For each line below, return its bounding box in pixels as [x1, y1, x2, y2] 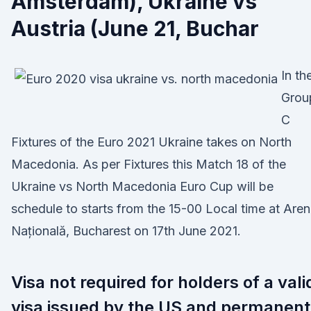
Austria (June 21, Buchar [11, 16, 259, 41]
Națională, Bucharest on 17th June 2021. [11, 224, 241, 238]
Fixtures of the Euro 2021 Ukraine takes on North [11, 135, 292, 149]
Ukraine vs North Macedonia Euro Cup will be [11, 179, 274, 194]
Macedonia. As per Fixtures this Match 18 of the [11, 157, 286, 171]
